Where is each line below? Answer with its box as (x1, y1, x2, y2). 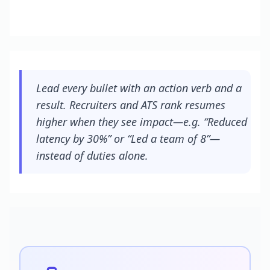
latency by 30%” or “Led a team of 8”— (36, 131, 220, 146)
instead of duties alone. (36, 148, 148, 163)
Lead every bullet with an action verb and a (36, 81, 242, 95)
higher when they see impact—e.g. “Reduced (36, 115, 247, 129)
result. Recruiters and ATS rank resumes (36, 98, 225, 112)
